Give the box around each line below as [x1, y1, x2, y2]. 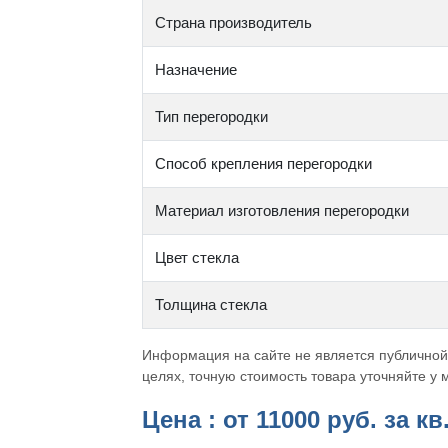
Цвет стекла [154, 249, 239, 266]
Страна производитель [154, 14, 312, 31]
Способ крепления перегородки [154, 155, 372, 172]
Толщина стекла [154, 296, 267, 313]
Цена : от [141, 406, 256, 433]
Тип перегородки [154, 108, 268, 125]
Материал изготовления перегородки [154, 202, 409, 219]
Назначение [154, 61, 237, 78]
